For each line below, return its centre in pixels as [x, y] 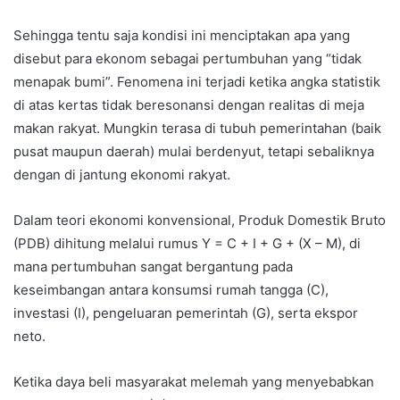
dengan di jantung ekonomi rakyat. [122, 174]
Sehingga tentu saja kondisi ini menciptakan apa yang [182, 35]
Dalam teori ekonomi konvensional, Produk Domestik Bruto [200, 220]
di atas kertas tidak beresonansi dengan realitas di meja [189, 104]
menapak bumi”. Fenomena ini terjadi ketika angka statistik [197, 81]
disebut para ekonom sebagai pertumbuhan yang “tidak [187, 58]
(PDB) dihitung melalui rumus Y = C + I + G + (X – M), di [187, 243]
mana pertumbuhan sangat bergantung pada [153, 266]
